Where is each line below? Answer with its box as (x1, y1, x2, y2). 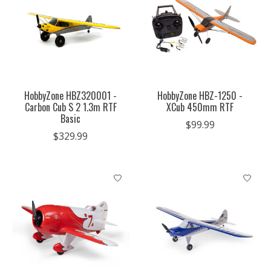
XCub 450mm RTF (166, 99, 234, 114)
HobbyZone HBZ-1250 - (157, 88, 243, 103)
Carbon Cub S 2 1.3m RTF (24, 99, 117, 114)
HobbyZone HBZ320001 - (24, 88, 117, 103)
